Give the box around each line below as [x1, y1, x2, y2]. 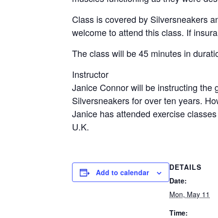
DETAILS [169, 162, 201, 172]
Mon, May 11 [169, 189, 210, 199]
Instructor [72, 68, 109, 80]
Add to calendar [96, 167, 149, 177]
